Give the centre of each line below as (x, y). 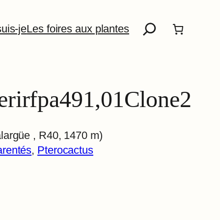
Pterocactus (65, 150)
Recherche (160, 20)
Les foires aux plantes (78, 29)
